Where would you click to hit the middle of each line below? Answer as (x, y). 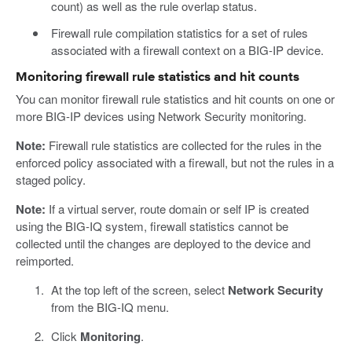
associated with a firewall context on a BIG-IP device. (187, 49)
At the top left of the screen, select (139, 289)
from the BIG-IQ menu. (110, 306)
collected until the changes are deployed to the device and (163, 243)
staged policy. (51, 179)
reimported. (45, 260)
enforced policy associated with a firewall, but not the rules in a (175, 162)
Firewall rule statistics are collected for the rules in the (183, 145)
